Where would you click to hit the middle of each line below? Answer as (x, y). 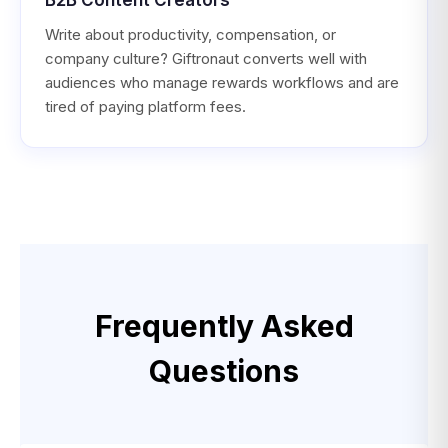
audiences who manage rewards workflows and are (222, 82)
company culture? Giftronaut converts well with (206, 58)
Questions (224, 370)
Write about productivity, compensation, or (190, 34)
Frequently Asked (224, 325)
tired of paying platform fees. (145, 106)
